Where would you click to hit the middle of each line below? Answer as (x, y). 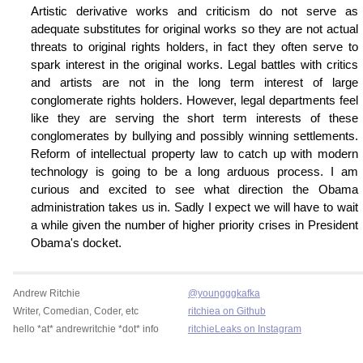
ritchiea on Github (226, 312)
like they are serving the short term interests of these (194, 118)
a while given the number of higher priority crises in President (194, 225)
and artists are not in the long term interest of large (194, 83)
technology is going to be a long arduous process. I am (194, 172)
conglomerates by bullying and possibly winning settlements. (194, 136)
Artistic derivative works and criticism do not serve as (194, 11)
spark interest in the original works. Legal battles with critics (194, 65)
